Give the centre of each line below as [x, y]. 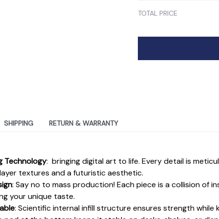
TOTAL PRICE [158, 13]
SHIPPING [19, 123]
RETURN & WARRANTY [84, 123]
